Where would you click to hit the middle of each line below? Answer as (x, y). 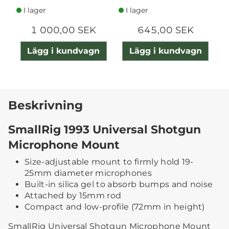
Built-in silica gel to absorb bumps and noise (119, 184)
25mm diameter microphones (88, 173)
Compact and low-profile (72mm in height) (115, 207)
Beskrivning (45, 105)
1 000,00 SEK (64, 30)
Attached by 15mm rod (73, 195)
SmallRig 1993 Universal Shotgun (105, 129)
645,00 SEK (165, 30)
